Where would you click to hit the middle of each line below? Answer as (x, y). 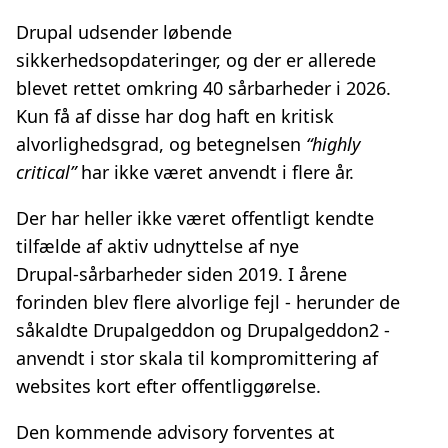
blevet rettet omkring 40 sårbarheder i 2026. (203, 88)
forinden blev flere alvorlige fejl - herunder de (208, 302)
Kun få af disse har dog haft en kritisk (175, 116)
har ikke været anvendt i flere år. (215, 172)
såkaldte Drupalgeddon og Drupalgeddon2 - (203, 330)
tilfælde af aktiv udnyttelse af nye (157, 246)
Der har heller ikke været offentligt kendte (195, 218)
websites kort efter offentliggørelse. (168, 386)
